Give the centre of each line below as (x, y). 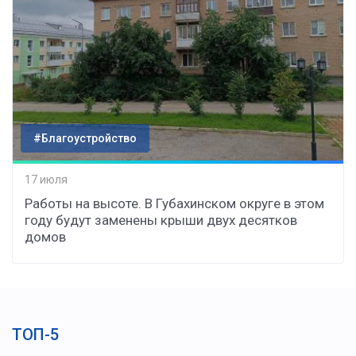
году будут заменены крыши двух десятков (161, 220)
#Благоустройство (85, 138)
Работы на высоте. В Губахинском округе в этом (174, 203)
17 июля (46, 180)
